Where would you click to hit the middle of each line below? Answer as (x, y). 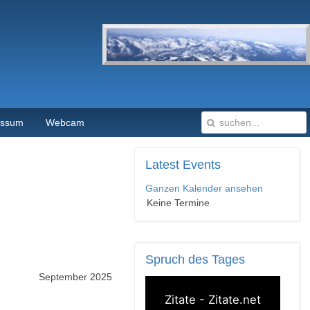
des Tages (215, 259)
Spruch (165, 259)
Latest (163, 165)
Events (200, 165)
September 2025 (75, 277)
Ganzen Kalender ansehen (204, 188)
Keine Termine (178, 203)
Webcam (65, 122)
